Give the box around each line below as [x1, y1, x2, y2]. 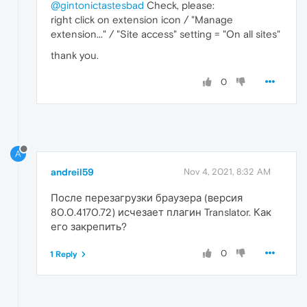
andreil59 [51, 166, 94, 177]
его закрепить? [51, 220, 127, 232]
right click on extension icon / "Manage [51, 13, 233, 25]
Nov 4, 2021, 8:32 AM [184, 166, 271, 177]
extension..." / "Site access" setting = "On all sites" [51, 27, 280, 40]
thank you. [51, 49, 99, 61]
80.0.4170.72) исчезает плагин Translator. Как [51, 206, 271, 218]
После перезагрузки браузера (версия [51, 191, 243, 204]
